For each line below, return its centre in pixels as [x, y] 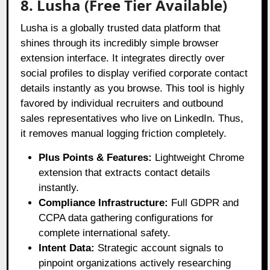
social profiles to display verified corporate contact [134, 73]
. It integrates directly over [166, 58]
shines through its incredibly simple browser [120, 43]
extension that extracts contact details [125, 172]
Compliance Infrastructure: [104, 202]
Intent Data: [67, 248]
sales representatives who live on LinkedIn [117, 118]
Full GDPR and [204, 202]
